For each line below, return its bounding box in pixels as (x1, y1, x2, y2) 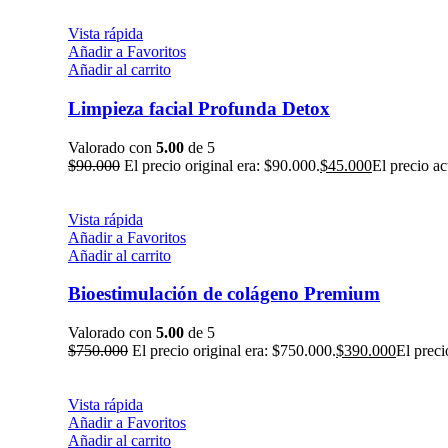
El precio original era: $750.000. (132, 342, 336, 360)
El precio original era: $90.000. (124, 156, 320, 174)
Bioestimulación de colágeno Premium (68, 283, 380, 305)
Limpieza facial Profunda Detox (68, 98, 330, 120)
